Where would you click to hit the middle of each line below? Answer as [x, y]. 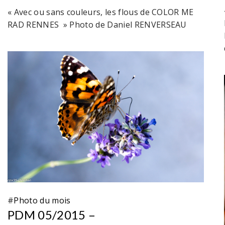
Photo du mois [42, 200]
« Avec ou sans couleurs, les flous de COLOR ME [101, 12]
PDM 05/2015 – [52, 214]
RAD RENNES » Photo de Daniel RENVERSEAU [97, 25]
